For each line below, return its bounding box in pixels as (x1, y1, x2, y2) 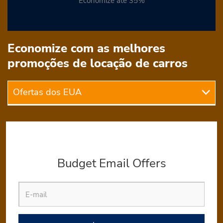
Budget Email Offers (57, 155, 166, 171)
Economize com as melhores (7, 40, 165, 56)
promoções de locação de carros (7, 55, 188, 71)
